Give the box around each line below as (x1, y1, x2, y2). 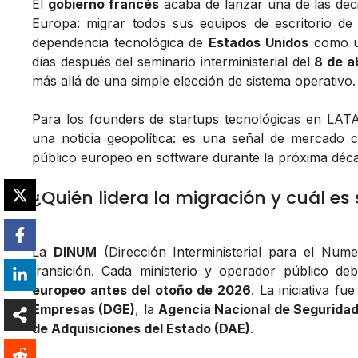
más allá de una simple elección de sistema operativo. (32, 73, 356, 89)
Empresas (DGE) (32, 301, 136, 318)
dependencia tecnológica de (32, 34, 209, 51)
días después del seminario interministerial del (32, 54, 315, 70)
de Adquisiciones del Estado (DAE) (32, 320, 250, 337)
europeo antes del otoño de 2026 (32, 282, 251, 299)
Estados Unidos (209, 34, 308, 51)
